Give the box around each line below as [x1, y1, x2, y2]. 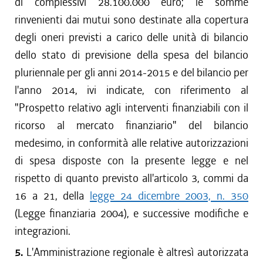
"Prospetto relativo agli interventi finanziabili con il [15, 100, 248, 115]
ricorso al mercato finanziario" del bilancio [15, 118, 248, 133]
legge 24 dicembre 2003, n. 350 [90, 188, 249, 203]
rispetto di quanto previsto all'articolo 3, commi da [15, 171, 248, 186]
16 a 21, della [15, 188, 90, 203]
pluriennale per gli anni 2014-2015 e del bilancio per [15, 65, 248, 80]
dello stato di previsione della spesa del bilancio [15, 48, 248, 62]
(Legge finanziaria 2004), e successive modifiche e [15, 206, 248, 221]
